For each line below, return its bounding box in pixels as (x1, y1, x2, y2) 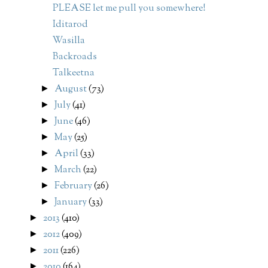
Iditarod (52, 18, 88, 32)
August (54, 83, 89, 97)
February (54, 179, 95, 194)
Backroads (52, 50, 97, 65)
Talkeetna (52, 66, 95, 81)
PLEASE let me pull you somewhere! (52, 2, 206, 16)
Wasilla (52, 34, 85, 48)
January (54, 196, 89, 210)
